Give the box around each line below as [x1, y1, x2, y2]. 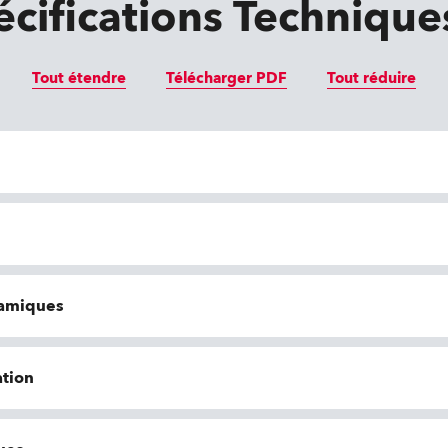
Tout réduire [327, 68, 416, 88]
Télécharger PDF [166, 68, 287, 88]
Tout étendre [32, 68, 126, 88]
